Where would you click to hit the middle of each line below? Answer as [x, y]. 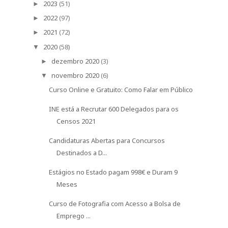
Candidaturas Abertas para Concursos [107, 141]
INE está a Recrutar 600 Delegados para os [114, 109]
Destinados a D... [82, 153]
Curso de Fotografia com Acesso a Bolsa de [115, 204]
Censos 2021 [76, 121]
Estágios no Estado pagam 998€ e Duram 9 [113, 172]
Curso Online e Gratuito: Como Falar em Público [121, 90]
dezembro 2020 [75, 61]
